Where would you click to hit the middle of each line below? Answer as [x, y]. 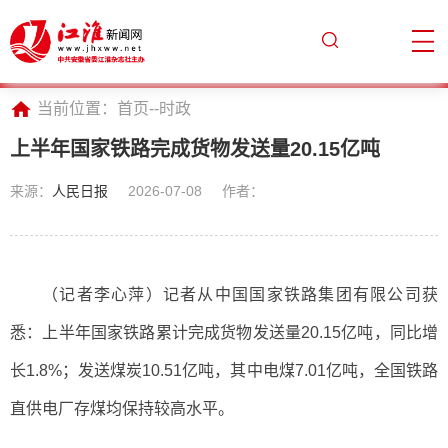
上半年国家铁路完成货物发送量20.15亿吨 [195, 148]
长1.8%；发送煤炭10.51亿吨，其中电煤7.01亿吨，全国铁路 [224, 370]
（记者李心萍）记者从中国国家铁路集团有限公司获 [240, 294]
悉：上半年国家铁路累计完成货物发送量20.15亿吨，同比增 [224, 332]
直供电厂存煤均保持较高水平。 [122, 408]
